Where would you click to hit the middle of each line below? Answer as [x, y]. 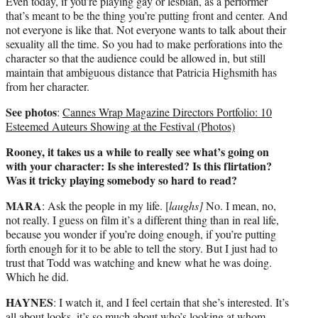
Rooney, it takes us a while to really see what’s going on [137, 152]
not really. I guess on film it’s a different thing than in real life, [142, 220]
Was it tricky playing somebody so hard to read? [121, 180]
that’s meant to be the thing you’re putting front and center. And [147, 16]
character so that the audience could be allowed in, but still [136, 58]
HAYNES [29, 302]
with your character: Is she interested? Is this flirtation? [139, 166]
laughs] [186, 206]
